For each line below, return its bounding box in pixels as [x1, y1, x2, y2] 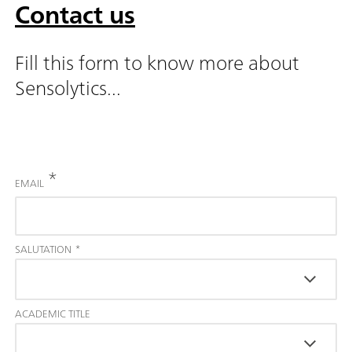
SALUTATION [15, 240, 71, 258]
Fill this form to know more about [15, 44, 299, 80]
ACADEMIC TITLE [15, 304, 90, 323]
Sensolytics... [15, 69, 121, 105]
